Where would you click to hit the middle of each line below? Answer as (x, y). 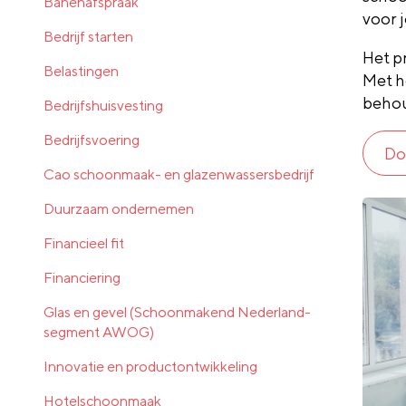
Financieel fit (84, 243)
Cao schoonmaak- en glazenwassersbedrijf (179, 174)
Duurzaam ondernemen (119, 208)
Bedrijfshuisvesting (103, 105)
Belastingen (81, 71)
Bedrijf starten (88, 36)
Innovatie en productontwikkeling (150, 366)
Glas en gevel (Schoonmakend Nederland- (177, 312)
